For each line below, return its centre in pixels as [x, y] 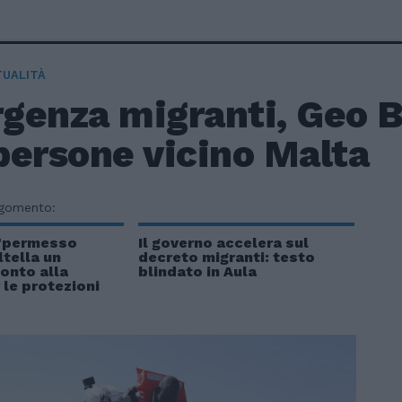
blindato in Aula [197, 271]
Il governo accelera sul [223, 243]
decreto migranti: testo [226, 257]
